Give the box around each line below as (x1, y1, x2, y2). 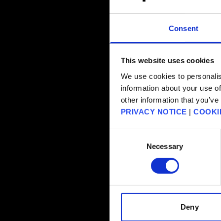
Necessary (147, 142, 183, 150)
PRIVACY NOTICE (120, 107, 187, 116)
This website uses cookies (120, 56, 214, 65)
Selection (109, 142, 139, 151)
